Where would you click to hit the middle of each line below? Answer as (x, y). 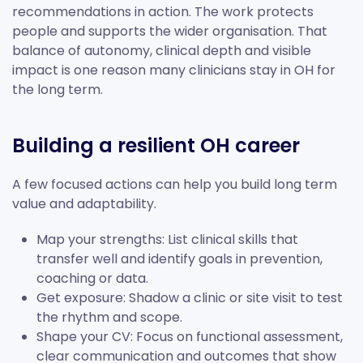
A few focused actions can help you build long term (175, 185)
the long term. (58, 90)
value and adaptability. (84, 204)
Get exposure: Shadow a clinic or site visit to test (190, 298)
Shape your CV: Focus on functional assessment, (190, 337)
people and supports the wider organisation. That (170, 32)
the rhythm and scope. (109, 318)
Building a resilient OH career (156, 146)
